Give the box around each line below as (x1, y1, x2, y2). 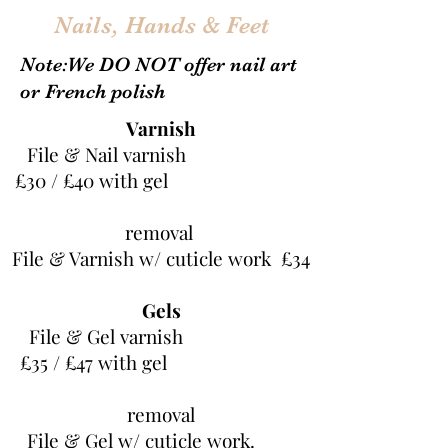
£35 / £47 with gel (15, 349, 307, 375)
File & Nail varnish (26, 141, 296, 167)
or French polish (20, 80, 165, 103)
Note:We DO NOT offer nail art (20, 53, 297, 76)
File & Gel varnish (29, 323, 293, 349)
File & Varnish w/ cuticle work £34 (12, 245, 310, 271)
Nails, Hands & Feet (53, 11, 269, 39)
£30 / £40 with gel (14, 167, 308, 193)
